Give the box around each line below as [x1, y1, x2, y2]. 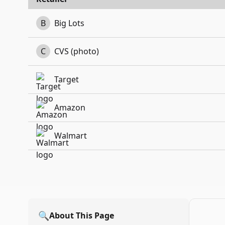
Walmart [54, 130, 87, 141]
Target [54, 74, 79, 85]
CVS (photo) [54, 46, 99, 57]
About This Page [49, 210, 114, 221]
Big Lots [54, 18, 84, 29]
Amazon [54, 102, 85, 113]
